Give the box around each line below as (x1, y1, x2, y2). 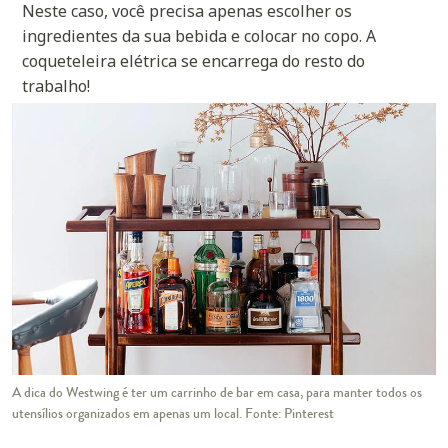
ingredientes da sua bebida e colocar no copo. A (22, 25, 376, 48)
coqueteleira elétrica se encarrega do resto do (22, 50, 365, 73)
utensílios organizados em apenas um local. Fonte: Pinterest (12, 403, 334, 424)
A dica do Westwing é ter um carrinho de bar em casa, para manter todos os (12, 382, 422, 403)
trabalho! (22, 75, 90, 98)
